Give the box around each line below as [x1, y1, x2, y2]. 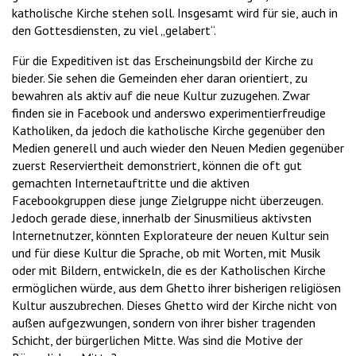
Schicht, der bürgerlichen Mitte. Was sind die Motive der [12, 332, 303, 349]
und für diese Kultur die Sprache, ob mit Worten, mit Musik [12, 245, 320, 261]
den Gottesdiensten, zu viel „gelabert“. [12, 22, 216, 39]
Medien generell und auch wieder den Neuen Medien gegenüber [12, 140, 344, 157]
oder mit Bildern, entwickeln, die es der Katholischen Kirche [12, 262, 326, 279]
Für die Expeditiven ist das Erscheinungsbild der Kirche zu [12, 52, 313, 69]
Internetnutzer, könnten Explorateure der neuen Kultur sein [12, 227, 329, 244]
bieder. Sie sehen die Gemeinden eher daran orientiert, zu [12, 70, 308, 87]
